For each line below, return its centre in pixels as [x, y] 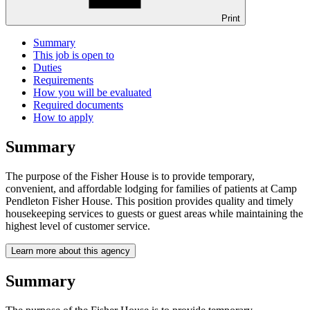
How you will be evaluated [92, 93]
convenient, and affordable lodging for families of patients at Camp [151, 188]
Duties [47, 68]
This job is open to [74, 55]
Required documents [78, 105]
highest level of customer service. [78, 226]
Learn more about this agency [71, 250]
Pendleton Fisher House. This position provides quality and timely [149, 201]
